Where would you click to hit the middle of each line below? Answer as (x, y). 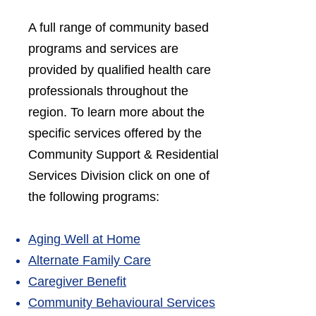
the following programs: (94, 197)
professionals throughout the (108, 91)
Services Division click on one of (119, 176)
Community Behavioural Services (122, 303)
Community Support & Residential (123, 154)
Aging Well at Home (84, 239)
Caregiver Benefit (77, 281)
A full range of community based (119, 28)
